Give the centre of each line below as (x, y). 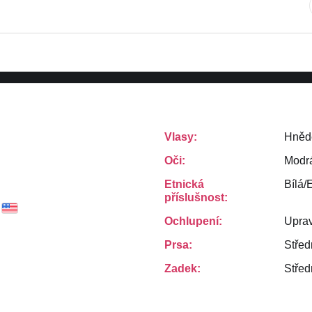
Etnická (184, 184)
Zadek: (182, 268)
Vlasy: (181, 137)
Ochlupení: (193, 221)
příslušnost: (196, 197)
